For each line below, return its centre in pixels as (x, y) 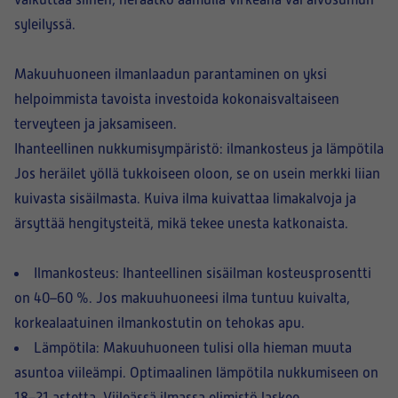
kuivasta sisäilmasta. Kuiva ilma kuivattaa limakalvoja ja (185, 199)
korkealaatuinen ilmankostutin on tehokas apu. (159, 323)
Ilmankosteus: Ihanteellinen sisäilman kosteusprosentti (203, 274)
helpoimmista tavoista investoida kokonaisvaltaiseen (177, 99)
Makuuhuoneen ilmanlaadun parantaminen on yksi (171, 75)
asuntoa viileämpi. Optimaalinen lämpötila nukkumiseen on (196, 373)
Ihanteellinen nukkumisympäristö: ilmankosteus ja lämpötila (199, 149)
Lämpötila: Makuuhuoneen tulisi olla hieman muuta (193, 348)
